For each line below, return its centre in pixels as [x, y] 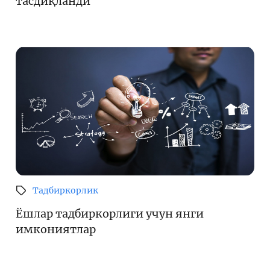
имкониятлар [56, 229]
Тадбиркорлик [65, 190]
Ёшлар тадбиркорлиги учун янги [110, 214]
